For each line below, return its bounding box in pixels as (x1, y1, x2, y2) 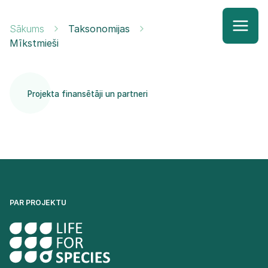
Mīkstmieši (10, 37, 59, 49)
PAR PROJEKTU (10, 198, 66, 207)
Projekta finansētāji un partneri (28, 89, 148, 99)
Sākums (10, 23, 44, 35)
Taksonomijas (68, 23, 130, 35)
